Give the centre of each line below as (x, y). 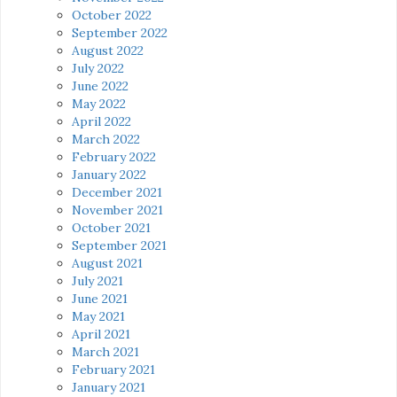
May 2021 (98, 316)
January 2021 (109, 387)
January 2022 (109, 174)
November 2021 (117, 210)
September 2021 (119, 245)
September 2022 (120, 32)
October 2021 (111, 227)
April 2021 (101, 334)
